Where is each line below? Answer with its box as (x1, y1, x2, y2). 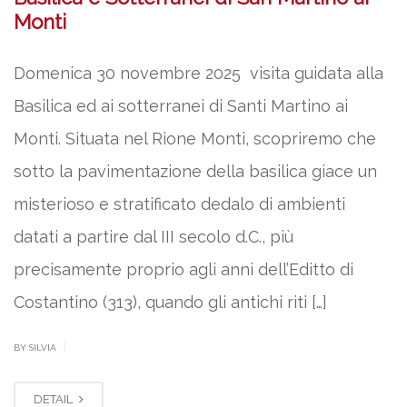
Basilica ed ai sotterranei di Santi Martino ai (14, 95, 348, 115)
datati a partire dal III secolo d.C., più (14, 226, 293, 246)
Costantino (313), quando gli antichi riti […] (14, 292, 327, 312)
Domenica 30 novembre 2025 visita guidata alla (14, 63, 383, 83)
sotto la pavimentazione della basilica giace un (14, 161, 377, 181)
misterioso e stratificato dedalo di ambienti (14, 194, 345, 213)
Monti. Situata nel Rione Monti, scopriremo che (14, 128, 376, 148)
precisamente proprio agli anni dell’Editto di (14, 259, 353, 279)
